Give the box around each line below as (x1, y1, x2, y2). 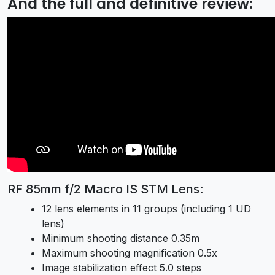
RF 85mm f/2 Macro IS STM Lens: (7, 182, 203, 197)
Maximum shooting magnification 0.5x (42, 247, 217, 260)
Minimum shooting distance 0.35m (42, 232, 199, 245)
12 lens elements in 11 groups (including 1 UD (42, 203, 251, 215)
